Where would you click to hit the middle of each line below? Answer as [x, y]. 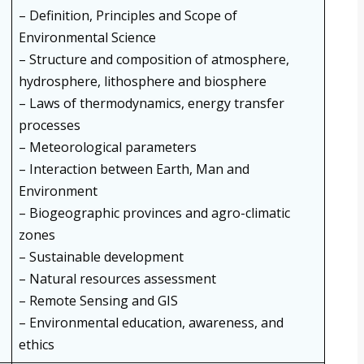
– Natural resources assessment [117, 279]
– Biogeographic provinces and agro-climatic [154, 213]
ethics [37, 345]
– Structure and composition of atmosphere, [154, 60]
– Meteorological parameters [108, 147]
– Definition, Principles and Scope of [128, 16]
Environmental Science [87, 38]
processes [50, 126]
